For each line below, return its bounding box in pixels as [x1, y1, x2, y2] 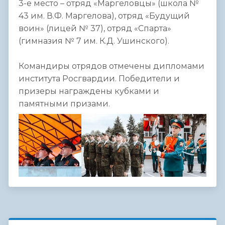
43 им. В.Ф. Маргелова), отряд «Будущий [19, 11, 190, 21]
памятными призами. [19, 99, 110, 109]
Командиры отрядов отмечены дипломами [19, 61, 204, 71]
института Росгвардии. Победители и [19, 74, 180, 84]
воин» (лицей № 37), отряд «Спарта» [19, 24, 171, 34]
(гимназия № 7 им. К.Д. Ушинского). [19, 36, 169, 46]
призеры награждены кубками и [19, 86, 159, 96]
